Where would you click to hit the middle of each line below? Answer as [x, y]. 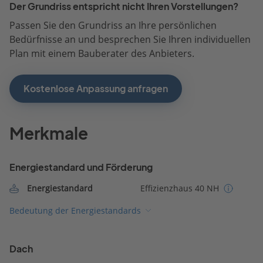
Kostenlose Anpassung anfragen [96, 88]
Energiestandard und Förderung [81, 167]
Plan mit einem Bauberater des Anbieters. [102, 53]
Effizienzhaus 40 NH [179, 188]
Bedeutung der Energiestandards [75, 210]
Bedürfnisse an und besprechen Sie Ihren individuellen [130, 39]
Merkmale [49, 133]
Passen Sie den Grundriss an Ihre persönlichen [113, 25]
